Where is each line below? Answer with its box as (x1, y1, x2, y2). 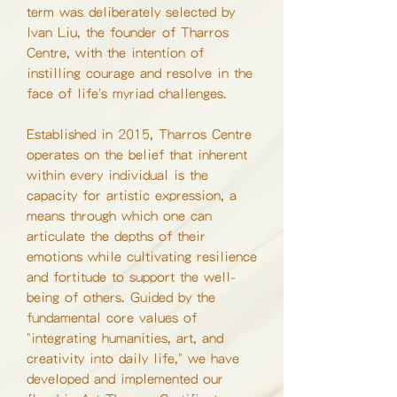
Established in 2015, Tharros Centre (27, 126, 252, 141)
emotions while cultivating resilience (27, 248, 257, 263)
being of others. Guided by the (27, 289, 215, 304)
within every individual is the (27, 167, 208, 182)
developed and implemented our (27, 370, 223, 385)
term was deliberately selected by (27, 4, 235, 19)
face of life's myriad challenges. (27, 85, 227, 100)
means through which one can (27, 207, 212, 222)
